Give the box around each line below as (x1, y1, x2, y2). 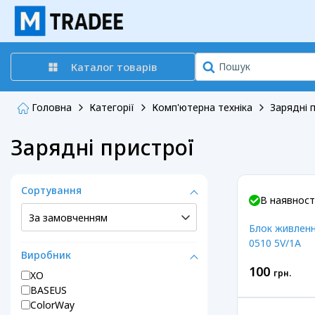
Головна (29, 101, 72, 114)
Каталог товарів (68, 59, 158, 74)
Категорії (89, 101, 134, 114)
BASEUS (30, 283, 67, 297)
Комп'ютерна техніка (152, 101, 252, 114)
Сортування (21, 184, 82, 198)
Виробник (21, 248, 71, 262)
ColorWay (30, 298, 75, 312)
